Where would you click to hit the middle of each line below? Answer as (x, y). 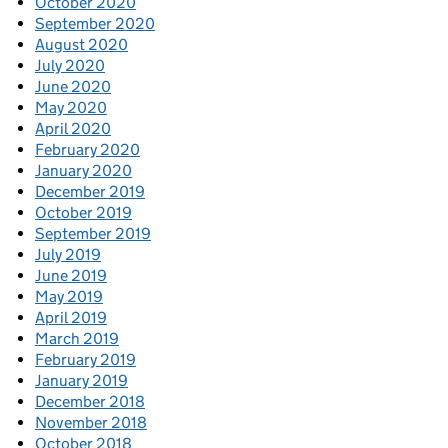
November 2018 (91, 422)
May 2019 (69, 296)
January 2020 (83, 170)
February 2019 (85, 359)
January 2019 (81, 380)
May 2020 (71, 107)
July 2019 (68, 254)
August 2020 (81, 44)
